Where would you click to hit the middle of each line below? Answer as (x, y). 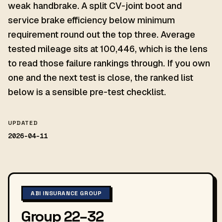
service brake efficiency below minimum (91, 20)
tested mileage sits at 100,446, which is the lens (108, 49)
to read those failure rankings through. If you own (109, 63)
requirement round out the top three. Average (102, 34)
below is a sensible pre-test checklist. (87, 92)
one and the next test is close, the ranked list (101, 78)
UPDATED (23, 123)
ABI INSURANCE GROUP (66, 193)
